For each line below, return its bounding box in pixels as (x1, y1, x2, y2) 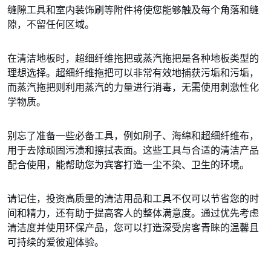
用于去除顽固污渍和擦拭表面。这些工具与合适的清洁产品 (7, 144, 259, 156)
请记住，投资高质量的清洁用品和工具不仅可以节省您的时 (7, 192, 259, 204)
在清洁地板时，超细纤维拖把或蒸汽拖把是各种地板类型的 (7, 52, 259, 64)
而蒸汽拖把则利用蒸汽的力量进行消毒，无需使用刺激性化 (7, 81, 259, 93)
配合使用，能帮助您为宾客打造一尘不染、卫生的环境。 (7, 158, 249, 171)
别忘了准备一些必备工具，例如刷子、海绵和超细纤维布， (7, 129, 259, 142)
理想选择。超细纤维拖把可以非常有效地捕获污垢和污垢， (7, 67, 259, 79)
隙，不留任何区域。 (7, 18, 94, 30)
